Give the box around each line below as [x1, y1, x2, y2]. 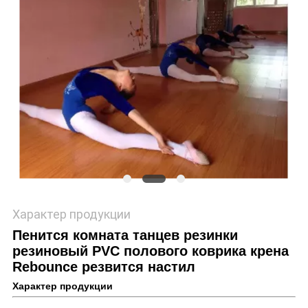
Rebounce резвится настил [12, 259, 195, 275]
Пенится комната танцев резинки [12, 228, 238, 243]
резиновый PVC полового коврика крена [12, 243, 289, 259]
